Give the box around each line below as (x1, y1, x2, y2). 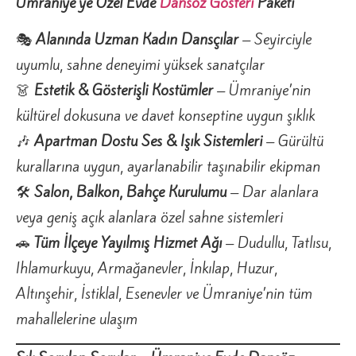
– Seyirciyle (238, 29, 311, 50)
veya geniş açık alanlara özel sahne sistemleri (16, 207, 283, 228)
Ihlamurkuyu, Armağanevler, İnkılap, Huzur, (16, 257, 277, 279)
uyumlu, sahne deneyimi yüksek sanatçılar (16, 54, 265, 75)
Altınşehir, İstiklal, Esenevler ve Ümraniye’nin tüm (16, 283, 312, 304)
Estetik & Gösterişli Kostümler (34, 79, 213, 101)
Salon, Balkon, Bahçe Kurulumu (34, 181, 226, 203)
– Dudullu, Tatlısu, (222, 232, 331, 253)
